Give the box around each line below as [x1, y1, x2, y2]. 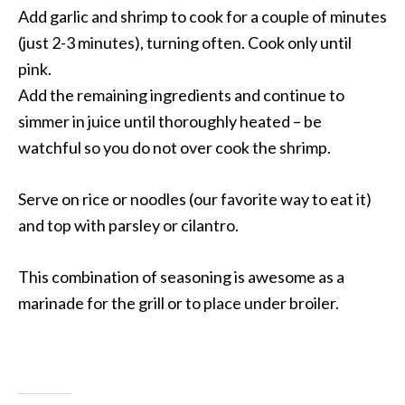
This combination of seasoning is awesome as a [18, 266, 344, 287]
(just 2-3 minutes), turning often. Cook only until [18, 32, 352, 52]
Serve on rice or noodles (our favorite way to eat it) [18, 188, 372, 209]
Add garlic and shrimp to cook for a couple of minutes [18, 5, 387, 26]
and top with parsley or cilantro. [18, 214, 239, 235]
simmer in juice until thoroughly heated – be [18, 110, 322, 131]
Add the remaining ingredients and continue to [18, 84, 344, 105]
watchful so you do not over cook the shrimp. [18, 137, 331, 157]
